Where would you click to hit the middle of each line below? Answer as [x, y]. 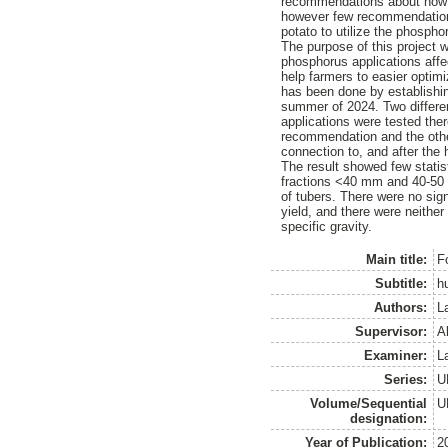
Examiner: [396, 355]
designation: [389, 418]
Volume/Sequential [369, 403]
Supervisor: [391, 331]
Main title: [397, 259]
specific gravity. [327, 226]
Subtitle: [401, 283]
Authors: [401, 307]
